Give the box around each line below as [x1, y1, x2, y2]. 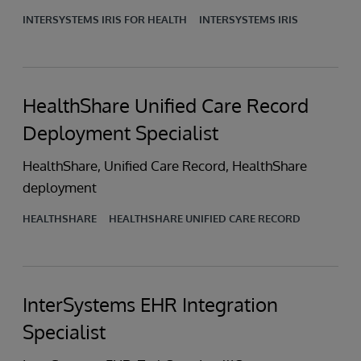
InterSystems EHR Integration [23, 292, 278, 317]
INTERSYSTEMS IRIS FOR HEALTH [23, 13, 187, 26]
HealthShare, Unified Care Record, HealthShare [23, 157, 307, 174]
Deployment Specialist [23, 120, 218, 145]
